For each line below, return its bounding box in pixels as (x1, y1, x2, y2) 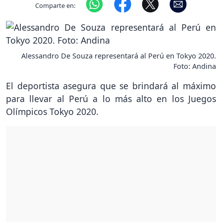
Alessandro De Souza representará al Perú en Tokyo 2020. (21, 51, 216, 61)
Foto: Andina (173, 61, 216, 71)
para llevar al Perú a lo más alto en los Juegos (6, 93, 216, 105)
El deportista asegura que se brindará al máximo (6, 80, 216, 92)
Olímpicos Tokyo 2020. (6, 106, 99, 118)
